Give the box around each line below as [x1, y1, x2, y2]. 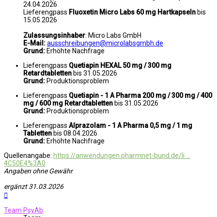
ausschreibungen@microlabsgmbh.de [47, 39, 163, 47]
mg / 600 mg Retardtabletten [23, 99, 113, 108]
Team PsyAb [4, 206, 43, 215]
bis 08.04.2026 [53, 129, 97, 138]
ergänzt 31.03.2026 [4, 183, 63, 191]
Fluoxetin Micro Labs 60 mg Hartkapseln [69, 8, 196, 16]
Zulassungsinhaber [23, 31, 85, 40]
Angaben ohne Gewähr [4, 167, 73, 175]
